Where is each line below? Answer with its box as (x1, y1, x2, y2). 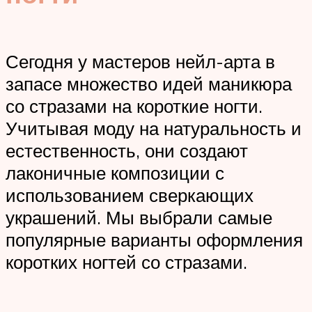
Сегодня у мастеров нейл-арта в (6, 50, 275, 73)
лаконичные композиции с (6, 162, 224, 185)
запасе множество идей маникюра (6, 72, 292, 95)
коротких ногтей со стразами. (6, 251, 247, 274)
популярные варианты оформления (6, 228, 303, 251)
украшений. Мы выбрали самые (6, 206, 272, 229)
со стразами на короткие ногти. (6, 95, 263, 118)
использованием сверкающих (6, 184, 253, 207)
